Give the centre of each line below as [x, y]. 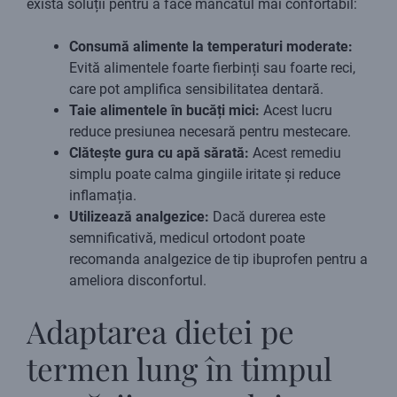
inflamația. [103, 196]
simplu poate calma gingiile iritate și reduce [205, 175]
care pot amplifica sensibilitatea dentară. [196, 90]
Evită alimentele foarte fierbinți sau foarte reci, [212, 68]
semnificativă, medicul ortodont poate [187, 238]
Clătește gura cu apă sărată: [159, 153]
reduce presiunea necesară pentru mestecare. [210, 132]
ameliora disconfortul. [138, 281]
